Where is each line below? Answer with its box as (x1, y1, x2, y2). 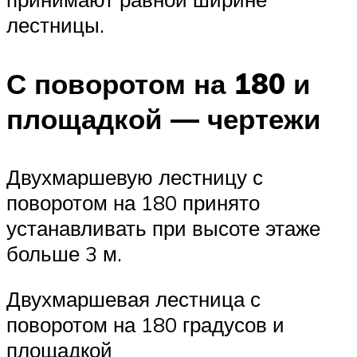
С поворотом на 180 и (6, 65, 311, 101)
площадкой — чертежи (6, 100, 321, 136)
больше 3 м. (6, 240, 122, 266)
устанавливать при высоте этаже (6, 214, 320, 241)
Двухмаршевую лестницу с (6, 163, 263, 190)
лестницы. (6, 12, 104, 38)
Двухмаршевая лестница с (6, 286, 261, 312)
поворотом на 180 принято (6, 189, 260, 215)
